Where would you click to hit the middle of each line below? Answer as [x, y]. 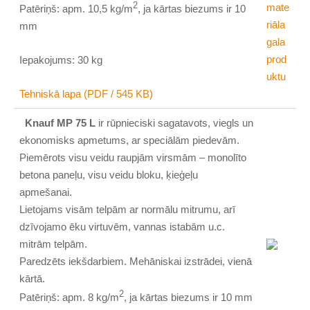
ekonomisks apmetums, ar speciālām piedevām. [131, 140]
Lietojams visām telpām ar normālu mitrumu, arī [128, 209]
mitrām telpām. [55, 244]
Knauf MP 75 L [61, 122]
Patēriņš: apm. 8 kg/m [70, 297]
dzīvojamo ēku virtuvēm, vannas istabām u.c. [122, 226]
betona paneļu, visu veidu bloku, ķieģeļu [109, 174]
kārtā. [33, 278]
